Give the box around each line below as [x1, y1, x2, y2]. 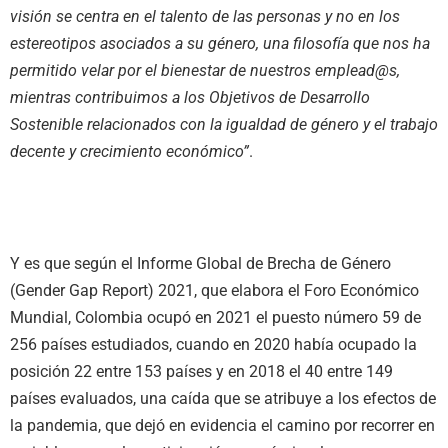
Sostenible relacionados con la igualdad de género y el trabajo [10, 115, 438, 135]
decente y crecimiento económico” [10, 142, 249, 162]
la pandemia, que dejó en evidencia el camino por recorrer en [10, 415, 435, 435]
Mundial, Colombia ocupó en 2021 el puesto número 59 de [10, 307, 421, 327]
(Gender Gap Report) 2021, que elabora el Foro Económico [10, 280, 419, 300]
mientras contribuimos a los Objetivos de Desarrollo [10, 88, 370, 108]
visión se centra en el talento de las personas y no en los [10, 7, 400, 27]
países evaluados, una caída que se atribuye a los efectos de [10, 388, 436, 408]
